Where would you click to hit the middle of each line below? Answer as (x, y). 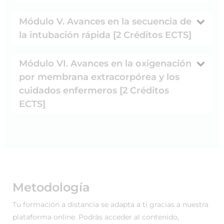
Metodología (51, 187)
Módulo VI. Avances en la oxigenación (105, 63)
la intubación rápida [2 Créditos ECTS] (105, 35)
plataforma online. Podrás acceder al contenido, (96, 217)
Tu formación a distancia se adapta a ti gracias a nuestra (110, 204)
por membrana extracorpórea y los (99, 77)
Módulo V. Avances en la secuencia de (105, 21)
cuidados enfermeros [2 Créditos (94, 90)
